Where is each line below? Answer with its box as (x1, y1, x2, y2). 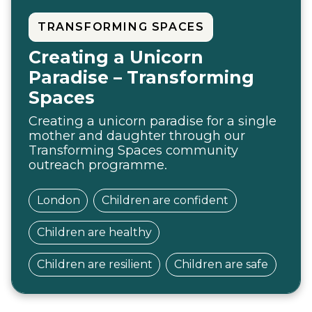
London (36, 194, 80, 207)
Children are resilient (36, 258, 153, 271)
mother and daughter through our (29, 127, 245, 143)
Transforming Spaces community (29, 142, 238, 158)
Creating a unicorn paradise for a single (29, 113, 276, 129)
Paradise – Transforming (29, 67, 254, 88)
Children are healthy (36, 226, 152, 239)
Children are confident (101, 194, 228, 207)
